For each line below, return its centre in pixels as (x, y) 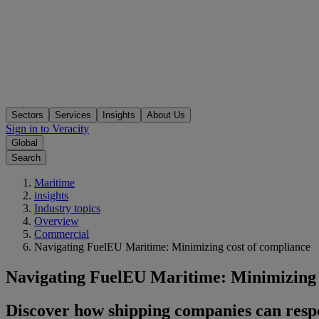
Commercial (62, 234)
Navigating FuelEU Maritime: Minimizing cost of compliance (172, 247)
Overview (57, 221)
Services (73, 115)
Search (26, 158)
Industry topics (67, 209)
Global (25, 143)
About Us (166, 115)
